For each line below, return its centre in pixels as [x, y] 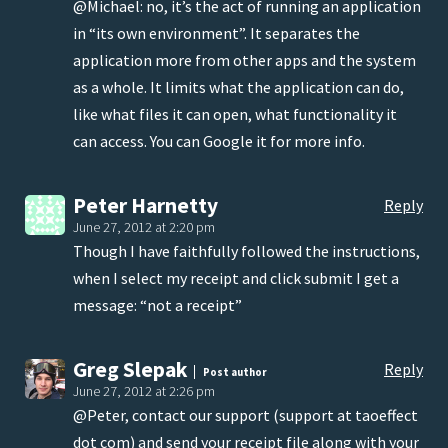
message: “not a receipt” [157, 305]
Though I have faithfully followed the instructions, [246, 251]
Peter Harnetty [145, 206]
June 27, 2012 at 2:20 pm [144, 227]
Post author [233, 371]
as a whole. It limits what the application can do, [238, 87]
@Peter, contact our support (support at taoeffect [245, 415]
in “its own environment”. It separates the [216, 33]
